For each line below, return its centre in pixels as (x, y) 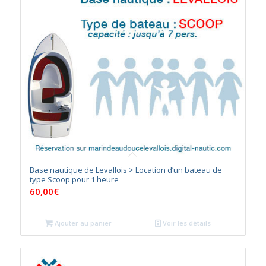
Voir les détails (186, 223)
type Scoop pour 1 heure (74, 180)
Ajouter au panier (83, 223)
